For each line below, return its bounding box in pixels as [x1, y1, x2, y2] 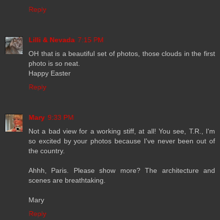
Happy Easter [28, 69, 71, 77]
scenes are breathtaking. [28, 176, 106, 184]
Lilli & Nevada [28, 35, 75, 44]
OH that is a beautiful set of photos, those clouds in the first [28, 49, 215, 57]
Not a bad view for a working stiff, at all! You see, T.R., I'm [28, 127, 215, 135]
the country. [28, 146, 65, 155]
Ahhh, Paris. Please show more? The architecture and [28, 166, 215, 174]
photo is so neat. [28, 59, 80, 67]
